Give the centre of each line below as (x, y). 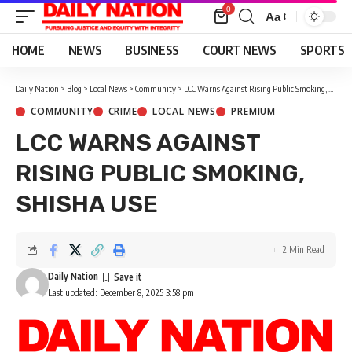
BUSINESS (152, 50)
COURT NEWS (239, 50)
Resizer (285, 45)
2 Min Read (304, 249)
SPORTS (322, 50)
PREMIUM (254, 111)
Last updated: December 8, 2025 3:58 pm (121, 293)
